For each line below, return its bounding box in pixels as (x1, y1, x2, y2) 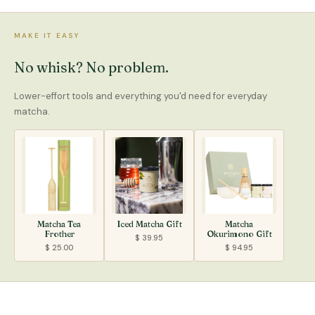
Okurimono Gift (206, 229, 272, 240)
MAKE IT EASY (14, 30, 80, 40)
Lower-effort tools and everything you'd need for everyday (14, 89, 267, 102)
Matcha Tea (37, 219, 81, 230)
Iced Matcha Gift (116, 219, 182, 230)
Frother (44, 229, 75, 240)
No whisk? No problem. (14, 58, 169, 76)
